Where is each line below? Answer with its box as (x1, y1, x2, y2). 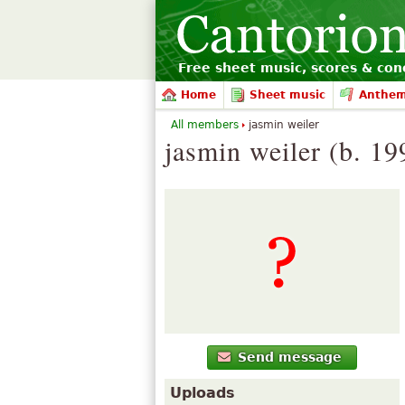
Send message (238, 350, 343, 365)
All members (171, 118, 239, 131)
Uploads (170, 384, 235, 402)
